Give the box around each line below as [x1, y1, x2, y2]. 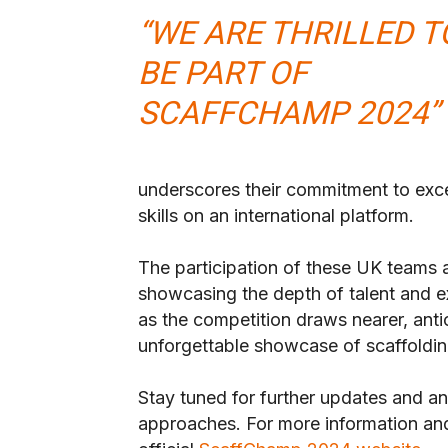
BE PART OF [138, 54, 308, 93]
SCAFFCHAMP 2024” [138, 94, 439, 133]
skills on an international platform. [138, 205, 414, 227]
